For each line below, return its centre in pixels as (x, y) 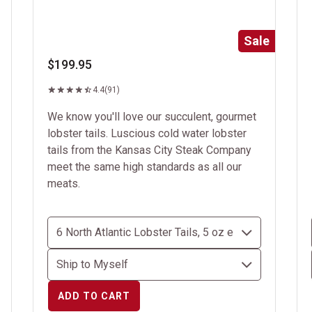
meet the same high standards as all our (145, 167)
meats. (64, 184)
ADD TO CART (94, 296)
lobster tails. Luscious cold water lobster (147, 133)
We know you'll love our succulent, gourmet (152, 117)
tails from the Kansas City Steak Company (150, 150)
